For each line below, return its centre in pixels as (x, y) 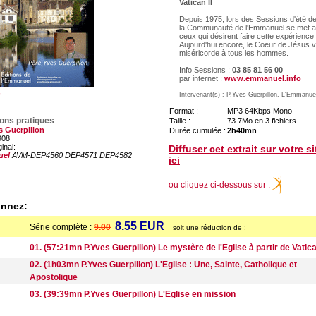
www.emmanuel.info (263, 78)
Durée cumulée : (197, 130)
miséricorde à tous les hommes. (234, 53)
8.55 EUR (140, 226)
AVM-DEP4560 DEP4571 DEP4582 (71, 155)
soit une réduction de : (209, 227)
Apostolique (54, 277)
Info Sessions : (206, 70)
